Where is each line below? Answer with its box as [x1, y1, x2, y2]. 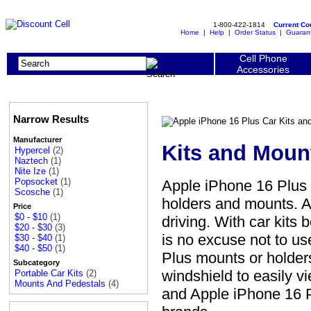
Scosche [15, 187, 50, 198]
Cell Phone [239, 53, 287, 64]
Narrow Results [13, 113, 89, 126]
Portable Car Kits [15, 268, 83, 279]
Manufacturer [13, 135, 62, 144]
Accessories [237, 64, 289, 75]
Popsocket [15, 176, 58, 187]
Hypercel [15, 145, 50, 156]
